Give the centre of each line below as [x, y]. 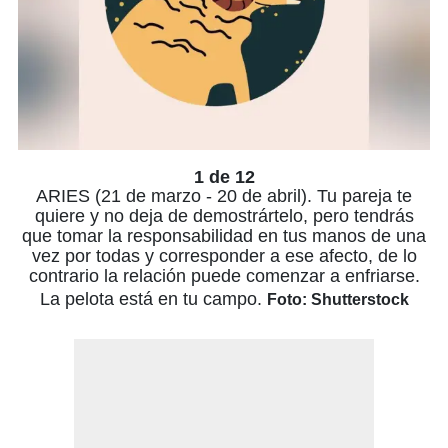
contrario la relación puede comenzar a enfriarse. [224, 276]
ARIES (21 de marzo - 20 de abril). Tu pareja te [224, 196]
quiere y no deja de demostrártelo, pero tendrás [224, 216]
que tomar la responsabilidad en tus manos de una [224, 236]
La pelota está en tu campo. [153, 299]
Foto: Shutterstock [337, 299]
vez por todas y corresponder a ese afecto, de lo [224, 256]
